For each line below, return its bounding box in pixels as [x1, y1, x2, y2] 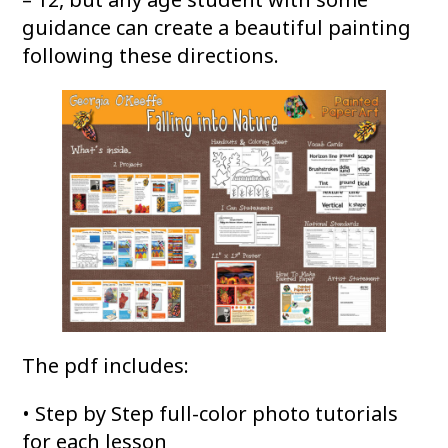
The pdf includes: [22, 352, 190, 380]
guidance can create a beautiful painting [22, 14, 412, 41]
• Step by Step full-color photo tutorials [22, 400, 399, 428]
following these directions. [22, 42, 280, 69]
